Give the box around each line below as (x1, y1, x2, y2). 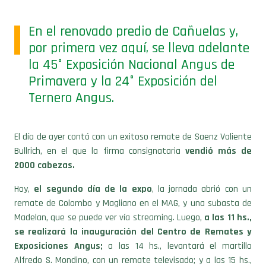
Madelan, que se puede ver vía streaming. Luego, (14, 211, 205, 224)
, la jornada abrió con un (151, 182, 252, 195)
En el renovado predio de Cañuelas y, (28, 22, 238, 40)
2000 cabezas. (14, 159, 77, 172)
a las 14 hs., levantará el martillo (108, 239, 252, 252)
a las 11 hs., (204, 211, 252, 224)
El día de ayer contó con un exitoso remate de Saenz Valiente (14, 130, 252, 143)
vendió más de (185, 144, 252, 157)
